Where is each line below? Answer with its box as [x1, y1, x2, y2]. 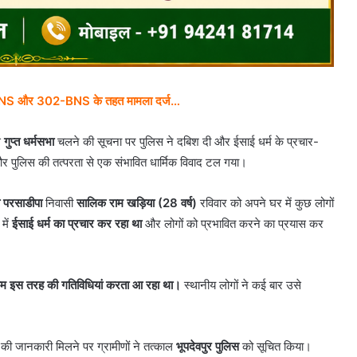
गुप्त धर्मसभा [4, 134, 54, 150]
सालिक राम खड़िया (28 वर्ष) [76, 195, 197, 211]
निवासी [42, 195, 76, 211]
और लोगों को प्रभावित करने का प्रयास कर [142, 216, 324, 232]
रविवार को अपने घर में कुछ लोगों [197, 195, 334, 211]
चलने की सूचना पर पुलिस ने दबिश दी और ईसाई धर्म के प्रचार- [54, 134, 319, 150]
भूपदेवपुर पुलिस [176, 339, 239, 355]
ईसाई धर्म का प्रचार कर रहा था [12, 216, 142, 232]
